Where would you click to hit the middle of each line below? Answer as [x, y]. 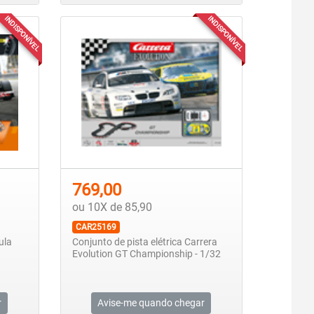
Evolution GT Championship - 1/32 [146, 254]
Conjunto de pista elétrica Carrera [144, 242]
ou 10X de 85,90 [112, 207]
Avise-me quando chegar [151, 302]
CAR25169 [96, 227]
